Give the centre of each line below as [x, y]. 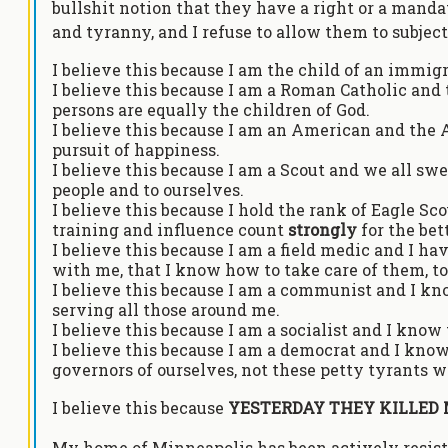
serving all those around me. [166, 309]
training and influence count [170, 229]
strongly [322, 229]
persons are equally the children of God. [211, 109]
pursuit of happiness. [136, 149]
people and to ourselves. [148, 189]
